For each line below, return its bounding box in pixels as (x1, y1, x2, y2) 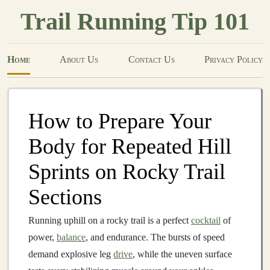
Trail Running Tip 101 (20, 8, 250, 35)
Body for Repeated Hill (28, 134, 231, 159)
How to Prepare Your (28, 109, 212, 133)
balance (57, 232, 86, 242)
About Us (60, 54, 99, 64)
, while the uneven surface (133, 249, 232, 259)
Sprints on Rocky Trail (28, 160, 225, 184)
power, (28, 232, 57, 242)
